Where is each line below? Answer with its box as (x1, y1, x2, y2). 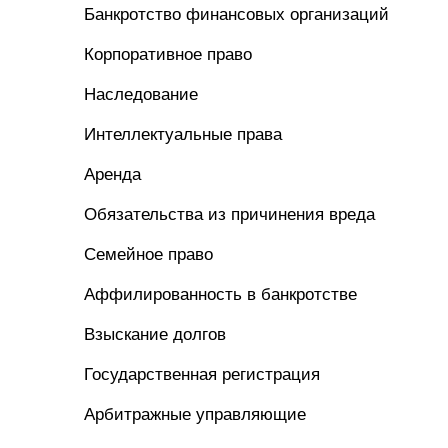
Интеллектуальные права (84, 125, 282, 144)
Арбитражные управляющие (84, 405, 306, 424)
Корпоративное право (84, 45, 252, 64)
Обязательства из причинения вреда (84, 205, 375, 224)
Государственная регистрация (84, 365, 320, 384)
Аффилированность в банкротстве (84, 285, 357, 304)
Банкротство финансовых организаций (84, 5, 389, 24)
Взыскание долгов (84, 325, 226, 344)
